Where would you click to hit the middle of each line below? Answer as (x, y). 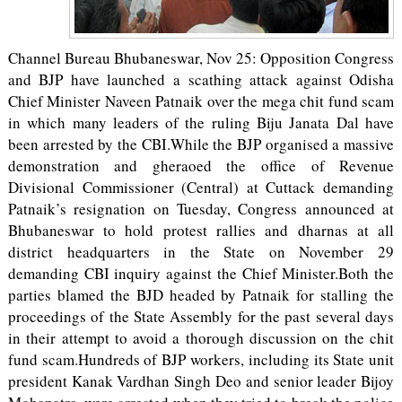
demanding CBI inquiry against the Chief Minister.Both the (201, 273)
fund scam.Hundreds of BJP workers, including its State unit (201, 359)
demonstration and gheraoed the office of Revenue (201, 166)
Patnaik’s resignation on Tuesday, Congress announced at (201, 209)
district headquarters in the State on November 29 (201, 252)
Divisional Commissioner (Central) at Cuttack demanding (201, 187)
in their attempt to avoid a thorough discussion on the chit (201, 338)
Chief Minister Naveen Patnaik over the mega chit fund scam (201, 101)
